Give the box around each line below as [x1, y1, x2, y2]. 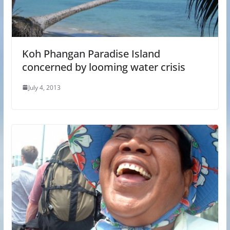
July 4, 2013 [28, 83, 61, 92]
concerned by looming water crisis [22, 60, 185, 74]
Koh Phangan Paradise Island [22, 46, 160, 61]
